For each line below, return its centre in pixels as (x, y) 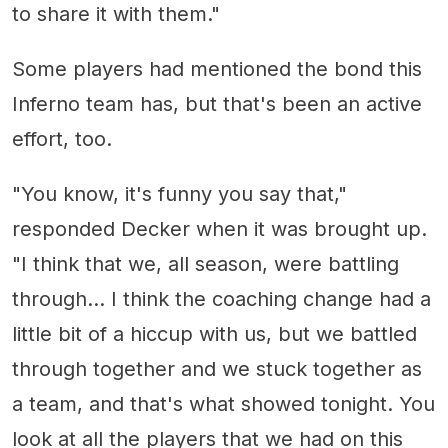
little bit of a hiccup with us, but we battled (214, 333)
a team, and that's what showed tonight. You (223, 403)
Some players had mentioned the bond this (217, 68)
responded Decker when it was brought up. (219, 228)
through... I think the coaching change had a (221, 298)
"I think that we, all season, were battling (205, 263)
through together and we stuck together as (217, 368)
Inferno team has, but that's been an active (217, 103)
